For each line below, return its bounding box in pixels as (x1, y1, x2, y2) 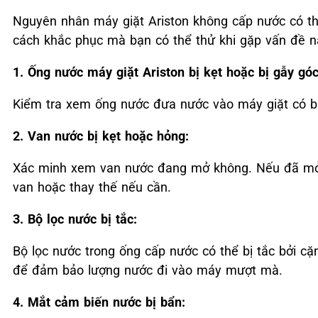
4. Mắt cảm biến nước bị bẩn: (13, 294, 185, 309)
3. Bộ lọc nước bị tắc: (13, 211, 137, 226)
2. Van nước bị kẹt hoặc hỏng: (13, 128, 189, 143)
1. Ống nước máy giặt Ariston (13, 64, 185, 79)
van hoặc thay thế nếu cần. (13, 179, 171, 194)
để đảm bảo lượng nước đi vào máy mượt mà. (13, 262, 283, 278)
